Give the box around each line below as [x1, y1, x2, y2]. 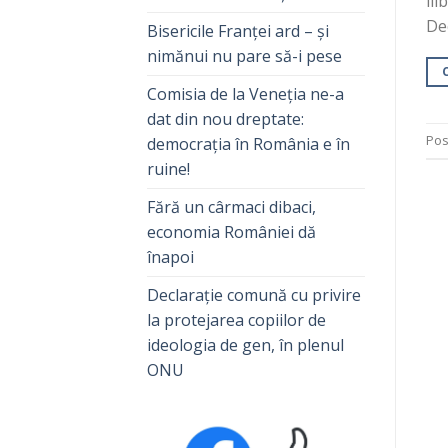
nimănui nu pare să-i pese [147, 44, 342, 67]
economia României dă [147, 220, 316, 243]
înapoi [147, 245, 194, 268]
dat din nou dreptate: [147, 107, 304, 130]
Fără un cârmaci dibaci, [147, 195, 316, 218]
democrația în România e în [147, 132, 350, 155]
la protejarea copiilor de [147, 308, 326, 331]
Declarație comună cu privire [147, 283, 361, 306]
